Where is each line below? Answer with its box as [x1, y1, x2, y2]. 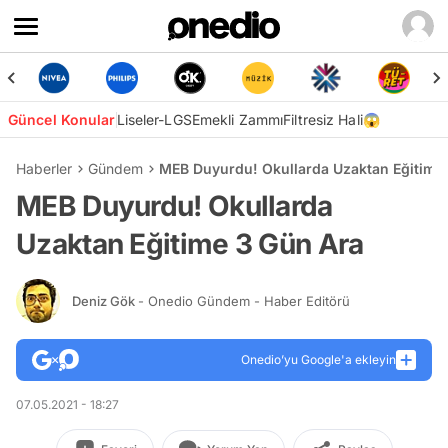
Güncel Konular [8, 111, 116, 128]
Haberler [16, 160, 72, 177]
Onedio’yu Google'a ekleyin [241, 352, 396, 367]
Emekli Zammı [191, 111, 284, 128]
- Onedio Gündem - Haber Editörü [138, 292, 350, 309]
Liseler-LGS [116, 111, 192, 128]
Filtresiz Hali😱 [283, 111, 380, 128]
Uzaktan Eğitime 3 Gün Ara [16, 227, 364, 261]
